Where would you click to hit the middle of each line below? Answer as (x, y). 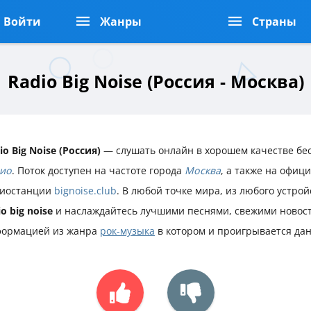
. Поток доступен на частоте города (98, 170)
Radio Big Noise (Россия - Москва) (155, 81)
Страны (275, 22)
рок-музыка (127, 230)
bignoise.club (85, 190)
